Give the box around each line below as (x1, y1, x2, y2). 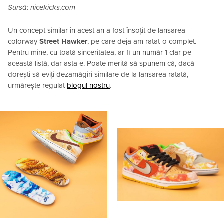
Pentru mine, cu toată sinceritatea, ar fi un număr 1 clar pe (8, 48, 191, 57)
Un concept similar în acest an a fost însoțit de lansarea (8, 26, 185, 35)
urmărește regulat (8, 81, 67, 90)
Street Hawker (39, 37, 87, 46)
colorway (8, 37, 39, 46)
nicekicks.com (30, 3, 75, 12)
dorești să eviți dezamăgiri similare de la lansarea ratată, (8, 70, 188, 79)
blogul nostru (67, 81, 110, 90)
